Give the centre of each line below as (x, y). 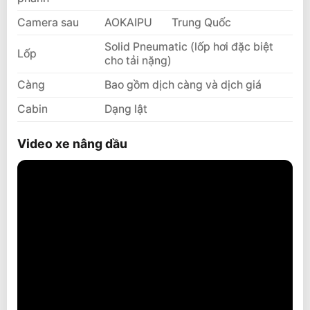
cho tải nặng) (138, 61)
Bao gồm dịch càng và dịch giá (183, 85)
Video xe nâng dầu (72, 143)
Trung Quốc (201, 23)
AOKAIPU (128, 23)
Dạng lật (126, 109)
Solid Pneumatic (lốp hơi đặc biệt (189, 47)
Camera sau (48, 23)
